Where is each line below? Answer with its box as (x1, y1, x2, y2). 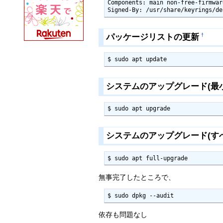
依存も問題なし (98, 211, 147, 219)
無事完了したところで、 (98, 173, 175, 181)
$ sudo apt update (108, 56, 167, 63)
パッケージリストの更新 (106, 32, 199, 42)
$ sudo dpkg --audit (108, 192, 174, 199)
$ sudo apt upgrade (108, 105, 171, 112)
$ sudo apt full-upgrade (108, 154, 188, 162)
